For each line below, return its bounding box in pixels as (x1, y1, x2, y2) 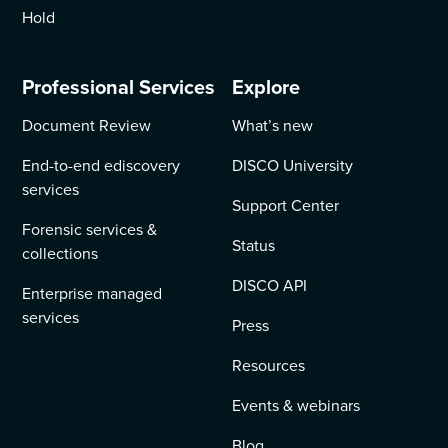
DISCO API (232, 274, 307, 296)
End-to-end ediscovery (22, 154, 181, 176)
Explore (232, 72, 300, 101)
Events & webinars (232, 394, 360, 416)
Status (232, 234, 275, 256)
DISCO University (232, 154, 353, 176)
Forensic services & (22, 218, 158, 240)
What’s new (232, 114, 313, 136)
